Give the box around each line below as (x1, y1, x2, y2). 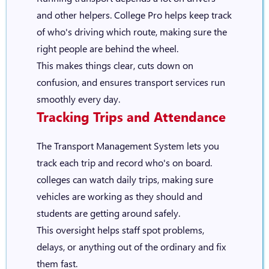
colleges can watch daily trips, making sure (36, 173, 213, 186)
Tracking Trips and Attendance (36, 107, 226, 125)
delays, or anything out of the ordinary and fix (36, 240, 226, 253)
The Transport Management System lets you (36, 139, 219, 152)
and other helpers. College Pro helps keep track (36, 8, 232, 21)
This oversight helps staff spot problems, (36, 223, 204, 236)
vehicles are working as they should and (36, 190, 202, 202)
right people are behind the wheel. (36, 42, 178, 55)
